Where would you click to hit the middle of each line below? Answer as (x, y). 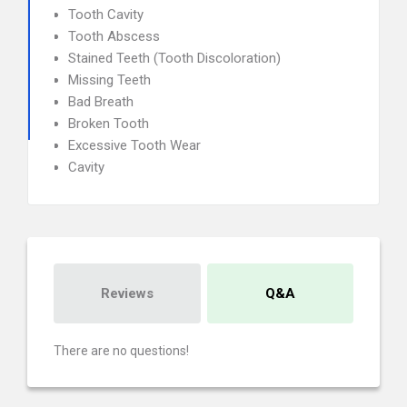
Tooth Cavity (106, 15)
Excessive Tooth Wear (134, 145)
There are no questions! (121, 351)
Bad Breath (101, 102)
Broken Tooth (109, 124)
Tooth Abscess (114, 36)
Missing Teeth (109, 80)
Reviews (127, 293)
